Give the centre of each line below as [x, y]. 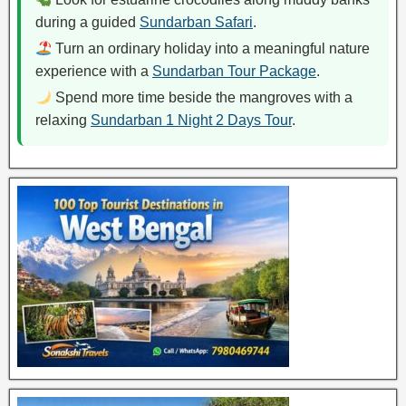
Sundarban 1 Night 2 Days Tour [191, 120]
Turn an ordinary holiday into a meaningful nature [211, 48]
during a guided [87, 22]
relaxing [63, 120]
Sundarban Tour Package [234, 71]
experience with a [94, 71]
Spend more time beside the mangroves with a [203, 97]
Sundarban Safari [196, 22]
